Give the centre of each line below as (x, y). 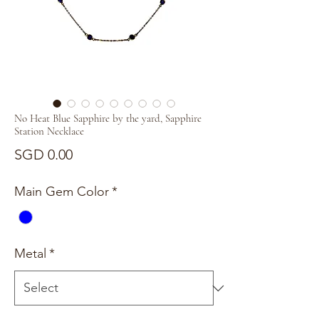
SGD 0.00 (43, 155)
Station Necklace (49, 131)
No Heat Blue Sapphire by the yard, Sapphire (108, 119)
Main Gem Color (62, 192)
